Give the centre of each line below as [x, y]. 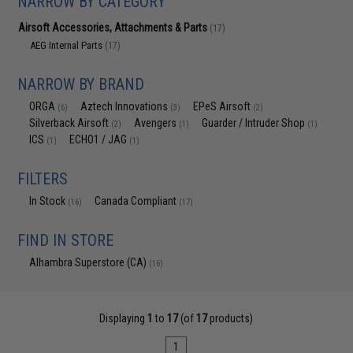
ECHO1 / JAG [100, 139]
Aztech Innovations [126, 106]
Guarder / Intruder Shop [255, 123]
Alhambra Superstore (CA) [89, 262]
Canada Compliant [137, 201]
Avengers [157, 123]
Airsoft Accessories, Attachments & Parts [114, 28]
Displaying [124, 318]
